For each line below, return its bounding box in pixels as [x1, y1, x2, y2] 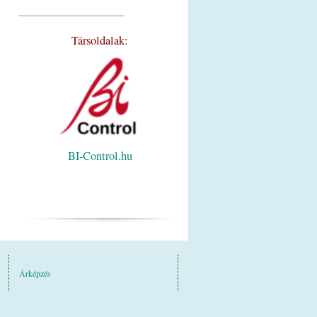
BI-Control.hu [67, 148, 132, 164]
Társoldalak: [71, 33, 128, 49]
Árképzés [19, 267, 51, 279]
